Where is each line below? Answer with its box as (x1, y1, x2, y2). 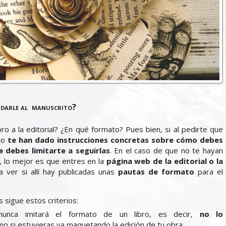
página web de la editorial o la (106, 156, 223, 166)
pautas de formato (118, 166, 194, 177)
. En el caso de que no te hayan (109, 145, 223, 156)
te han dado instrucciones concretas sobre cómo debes (8, 135, 223, 145)
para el (194, 166, 223, 177)
